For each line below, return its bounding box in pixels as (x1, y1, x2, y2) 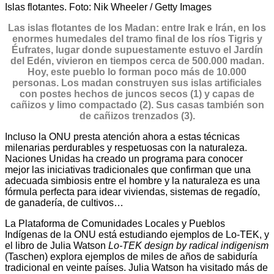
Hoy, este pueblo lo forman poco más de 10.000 (28, 67, 246, 78)
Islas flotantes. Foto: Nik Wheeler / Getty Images (5, 2, 212, 13)
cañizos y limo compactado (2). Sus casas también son (10, 100, 264, 111)
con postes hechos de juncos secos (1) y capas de (20, 89, 254, 100)
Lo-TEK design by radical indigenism (108, 240, 268, 251)
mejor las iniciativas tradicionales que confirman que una (5, 165, 251, 176)
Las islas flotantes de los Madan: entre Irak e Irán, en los (8, 23, 266, 34)
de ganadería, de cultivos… (5, 198, 124, 209)
